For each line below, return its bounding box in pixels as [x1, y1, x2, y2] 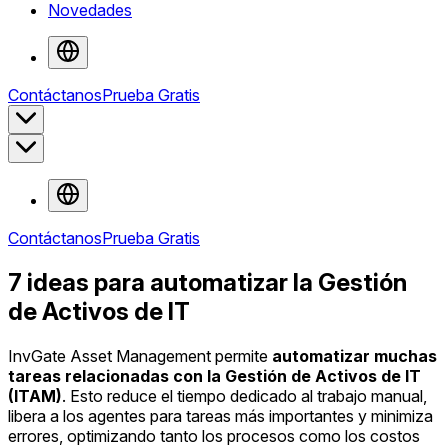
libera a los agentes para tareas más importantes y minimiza [8, 405, 433, 426]
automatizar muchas [272, 345, 437, 366]
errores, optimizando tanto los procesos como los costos [8, 425, 420, 446]
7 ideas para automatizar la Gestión [8, 267, 407, 297]
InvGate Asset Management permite [8, 345, 272, 366]
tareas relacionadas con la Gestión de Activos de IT [8, 365, 421, 386]
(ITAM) [8, 385, 62, 406]
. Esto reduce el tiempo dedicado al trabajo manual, [62, 385, 427, 406]
